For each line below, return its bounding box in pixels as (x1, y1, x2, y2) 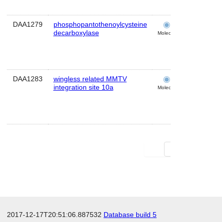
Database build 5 (104, 211, 157, 219)
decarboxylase (53, 29, 99, 37)
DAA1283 (12, 75, 43, 83)
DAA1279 (12, 20, 43, 28)
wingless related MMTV (53, 75, 127, 83)
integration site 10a (53, 83, 113, 91)
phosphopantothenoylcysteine (53, 20, 147, 28)
